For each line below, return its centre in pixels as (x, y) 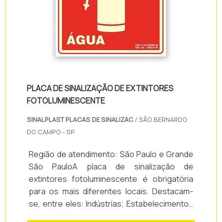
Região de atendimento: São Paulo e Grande (111, 154)
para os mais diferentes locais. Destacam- (111, 192)
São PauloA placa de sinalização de (111, 167)
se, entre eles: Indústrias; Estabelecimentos (111, 204)
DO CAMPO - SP (51, 132)
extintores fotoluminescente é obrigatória (111, 179)
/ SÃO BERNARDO (161, 120)
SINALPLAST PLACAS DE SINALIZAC (81, 120)
